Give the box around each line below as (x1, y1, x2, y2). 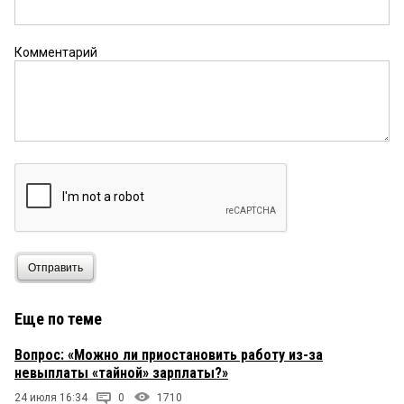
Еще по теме (14, 309, 102, 329)
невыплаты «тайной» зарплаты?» (14, 364, 228, 382)
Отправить (28, 261, 83, 274)
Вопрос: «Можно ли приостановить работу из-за (14, 346, 323, 364)
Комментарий (14, 45, 97, 60)
